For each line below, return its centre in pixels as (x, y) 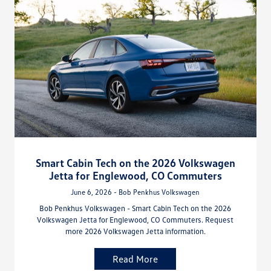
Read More (135, 259)
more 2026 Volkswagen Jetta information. (135, 231)
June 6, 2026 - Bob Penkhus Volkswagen (135, 192)
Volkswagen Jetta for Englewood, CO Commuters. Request (135, 220)
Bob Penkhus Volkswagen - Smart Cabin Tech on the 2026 (135, 208)
